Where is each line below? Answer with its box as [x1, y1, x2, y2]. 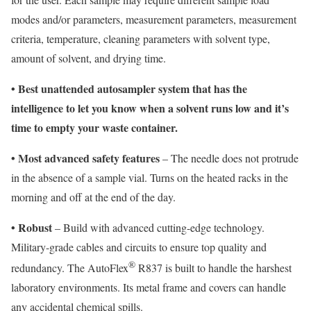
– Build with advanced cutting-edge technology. [55, 219, 268, 235]
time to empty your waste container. [11, 119, 178, 135]
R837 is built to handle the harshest [135, 260, 292, 276]
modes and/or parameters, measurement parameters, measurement [11, 11, 296, 26]
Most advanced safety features [15, 149, 162, 166]
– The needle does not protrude [162, 150, 299, 165]
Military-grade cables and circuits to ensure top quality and [11, 239, 267, 254]
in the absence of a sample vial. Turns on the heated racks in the [11, 169, 288, 185]
